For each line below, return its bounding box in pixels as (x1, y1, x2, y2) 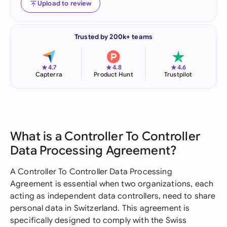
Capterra (35, 70, 62, 78)
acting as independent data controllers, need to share (10, 191, 216, 201)
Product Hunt (94, 70, 133, 78)
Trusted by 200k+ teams (74, 32, 153, 41)
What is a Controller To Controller (10, 129, 201, 144)
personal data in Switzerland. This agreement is (10, 203, 190, 213)
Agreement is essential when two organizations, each (10, 179, 214, 189)
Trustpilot (164, 70, 193, 78)
